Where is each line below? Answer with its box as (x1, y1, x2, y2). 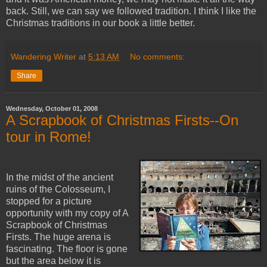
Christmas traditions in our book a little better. (6, 18, 195, 29)
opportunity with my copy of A (6, 207, 128, 218)
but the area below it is (6, 255, 101, 266)
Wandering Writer (11, 52, 76, 62)
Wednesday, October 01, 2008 (6, 105, 98, 113)
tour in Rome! (6, 129, 91, 145)
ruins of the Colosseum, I (6, 184, 110, 194)
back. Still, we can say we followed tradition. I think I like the (6, 6, 256, 17)
